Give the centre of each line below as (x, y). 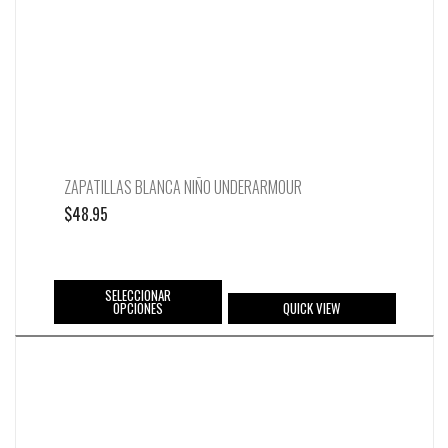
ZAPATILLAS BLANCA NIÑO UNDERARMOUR (183, 186)
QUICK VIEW (311, 307)
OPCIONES (137, 307)
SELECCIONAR (137, 294)
